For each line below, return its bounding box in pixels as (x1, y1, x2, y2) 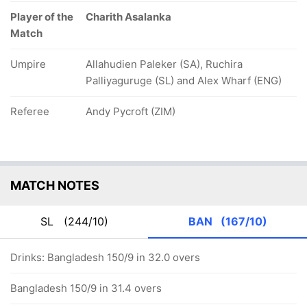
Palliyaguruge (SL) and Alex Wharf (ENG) (86, 74, 282, 87)
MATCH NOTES (10, 178, 99, 193)
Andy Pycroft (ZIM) (86, 105, 175, 118)
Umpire (10, 58, 46, 71)
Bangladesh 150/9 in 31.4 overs (10, 282, 162, 295)
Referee (10, 105, 49, 118)
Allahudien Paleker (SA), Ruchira (86, 58, 243, 71)
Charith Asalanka (86, 10, 171, 23)
